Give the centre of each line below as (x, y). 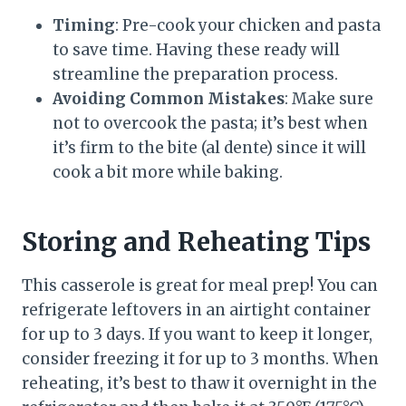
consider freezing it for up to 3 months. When (200, 358)
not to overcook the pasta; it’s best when (210, 123)
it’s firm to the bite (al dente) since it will (209, 147)
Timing (84, 25)
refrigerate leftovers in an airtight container (196, 309)
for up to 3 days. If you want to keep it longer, (197, 334)
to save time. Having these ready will (196, 49)
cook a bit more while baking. (168, 172)
